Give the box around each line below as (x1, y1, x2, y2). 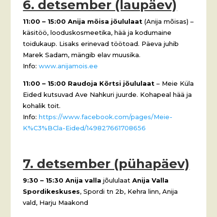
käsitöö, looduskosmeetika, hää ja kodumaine (23, 28, 172, 36)
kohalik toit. (23, 101, 61, 109)
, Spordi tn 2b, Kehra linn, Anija (80, 187, 178, 195)
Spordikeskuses (23, 187, 80, 195)
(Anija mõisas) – (142, 17, 194, 25)
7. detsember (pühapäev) (23, 155, 190, 171)
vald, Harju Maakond (23, 198, 89, 206)
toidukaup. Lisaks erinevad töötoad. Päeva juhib (23, 39, 179, 47)
